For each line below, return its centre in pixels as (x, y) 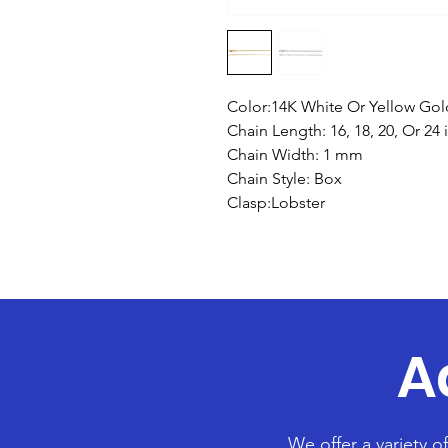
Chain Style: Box (284, 178)
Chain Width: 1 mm (295, 154)
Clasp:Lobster (276, 202)
